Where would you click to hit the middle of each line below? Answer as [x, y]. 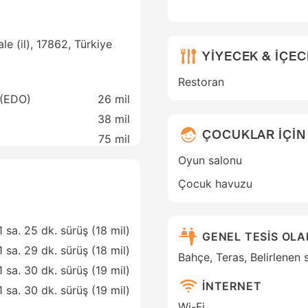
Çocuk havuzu [215, 184]
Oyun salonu [210, 161]
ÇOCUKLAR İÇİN [254, 134]
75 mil [114, 139]
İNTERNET [232, 286]
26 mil [114, 99]
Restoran [201, 82]
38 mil [114, 119]
